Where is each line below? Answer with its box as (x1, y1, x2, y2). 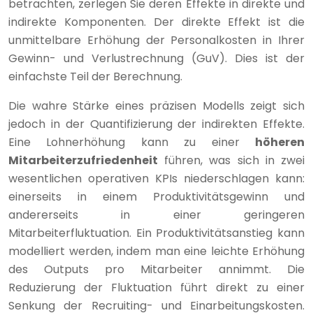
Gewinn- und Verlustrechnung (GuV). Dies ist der (8, 50, 305, 66)
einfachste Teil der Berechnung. (8, 68, 182, 85)
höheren (255, 133, 305, 150)
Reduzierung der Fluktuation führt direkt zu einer (8, 279, 305, 296)
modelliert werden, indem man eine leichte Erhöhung (8, 242, 305, 259)
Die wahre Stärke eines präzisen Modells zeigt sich (8, 97, 305, 114)
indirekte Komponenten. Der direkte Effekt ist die (8, 13, 305, 30)
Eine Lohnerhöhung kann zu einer (8, 133, 255, 150)
